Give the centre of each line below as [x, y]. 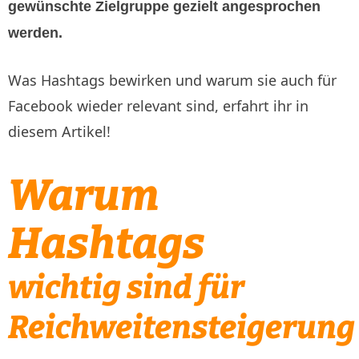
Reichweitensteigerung [182, 327]
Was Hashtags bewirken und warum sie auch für [172, 81]
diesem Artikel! [59, 132]
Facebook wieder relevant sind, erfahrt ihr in [158, 106]
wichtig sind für [126, 287]
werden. [35, 33]
